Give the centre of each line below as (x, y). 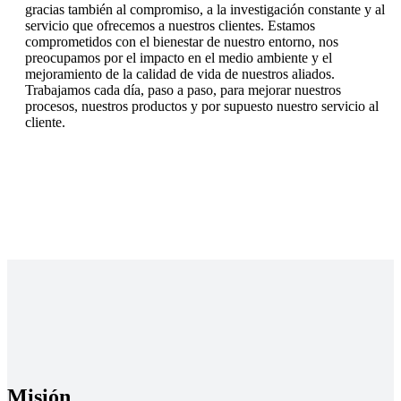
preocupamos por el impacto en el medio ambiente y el (179, 58)
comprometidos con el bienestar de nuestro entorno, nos (182, 42)
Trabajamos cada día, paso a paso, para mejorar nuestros (183, 90)
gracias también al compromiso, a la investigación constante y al (205, 10)
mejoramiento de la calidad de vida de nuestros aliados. (180, 74)
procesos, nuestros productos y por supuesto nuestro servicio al (202, 107)
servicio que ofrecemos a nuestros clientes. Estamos (170, 26)
